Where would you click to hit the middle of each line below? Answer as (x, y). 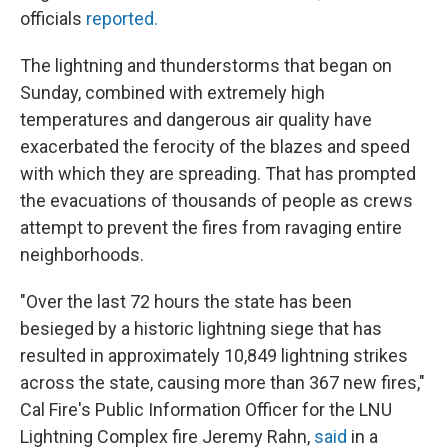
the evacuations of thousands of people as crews (216, 200)
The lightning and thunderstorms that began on (206, 65)
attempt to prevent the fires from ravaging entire (211, 227)
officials (53, 18)
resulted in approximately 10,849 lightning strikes (214, 355)
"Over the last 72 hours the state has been (186, 301)
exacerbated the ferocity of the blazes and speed (215, 146)
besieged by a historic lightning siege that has (201, 328)
